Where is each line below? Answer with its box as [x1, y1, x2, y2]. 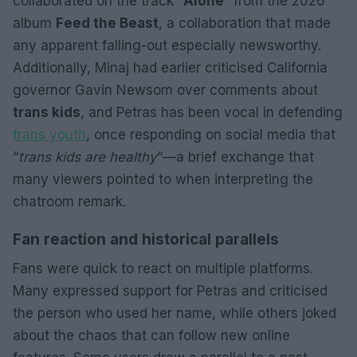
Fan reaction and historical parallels [13, 229, 279, 249]
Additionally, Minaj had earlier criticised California [13, 59, 328, 76]
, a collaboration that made [159, 14, 331, 31]
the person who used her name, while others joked [13, 304, 336, 321]
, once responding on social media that [86, 126, 335, 143]
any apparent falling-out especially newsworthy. [13, 37, 321, 53]
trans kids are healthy [18, 148, 157, 165]
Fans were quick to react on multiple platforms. [13, 260, 313, 277]
